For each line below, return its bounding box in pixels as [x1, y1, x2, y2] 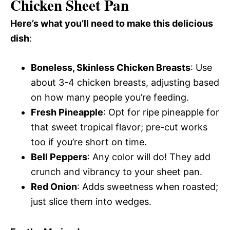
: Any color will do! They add [87, 151, 210, 162]
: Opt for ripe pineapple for [103, 106, 219, 118]
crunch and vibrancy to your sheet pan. [31, 166, 202, 177]
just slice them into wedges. [31, 196, 151, 207]
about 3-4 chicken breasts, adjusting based [31, 76, 219, 88]
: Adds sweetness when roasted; [77, 181, 218, 192]
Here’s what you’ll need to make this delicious [10, 17, 213, 29]
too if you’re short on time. [31, 136, 147, 147]
